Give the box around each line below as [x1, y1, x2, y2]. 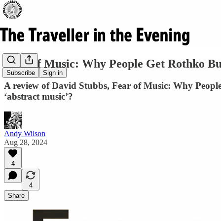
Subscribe [6, 69, 35, 77]
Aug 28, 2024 [4, 138, 47, 147]
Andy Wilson [4, 129, 45, 138]
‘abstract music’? [4, 91, 73, 102]
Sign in [43, 69, 63, 77]
